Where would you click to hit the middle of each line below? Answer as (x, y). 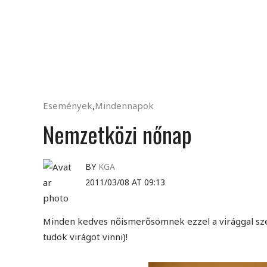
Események (68, 105)
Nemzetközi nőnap (117, 134)
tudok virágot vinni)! (85, 237)
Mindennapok (124, 105)
